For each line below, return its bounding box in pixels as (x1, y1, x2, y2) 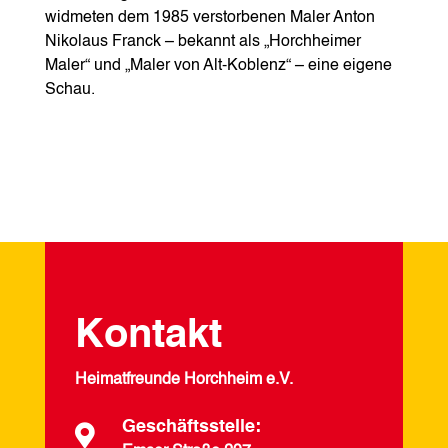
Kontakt (74, 315, 222, 356)
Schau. (44, 81, 95, 98)
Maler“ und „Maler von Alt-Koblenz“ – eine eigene (44, 57, 392, 74)
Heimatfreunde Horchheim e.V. (74, 371, 293, 388)
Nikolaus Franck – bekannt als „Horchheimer (44, 33, 361, 50)
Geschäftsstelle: (121, 417, 261, 436)
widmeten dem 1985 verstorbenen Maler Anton (44, 9, 375, 26)
